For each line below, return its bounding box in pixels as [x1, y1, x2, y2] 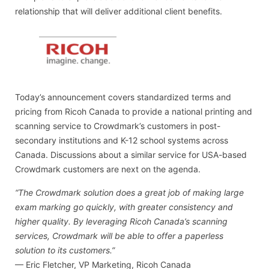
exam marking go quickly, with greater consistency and [15, 201, 233, 212]
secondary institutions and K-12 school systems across [15, 135, 228, 146]
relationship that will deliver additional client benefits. [15, 6, 222, 16]
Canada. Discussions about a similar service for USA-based [15, 150, 247, 160]
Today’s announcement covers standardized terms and [15, 92, 231, 103]
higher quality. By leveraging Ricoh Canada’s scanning [15, 216, 228, 226]
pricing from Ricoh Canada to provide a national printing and [15, 106, 252, 117]
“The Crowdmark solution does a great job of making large [15, 187, 244, 198]
